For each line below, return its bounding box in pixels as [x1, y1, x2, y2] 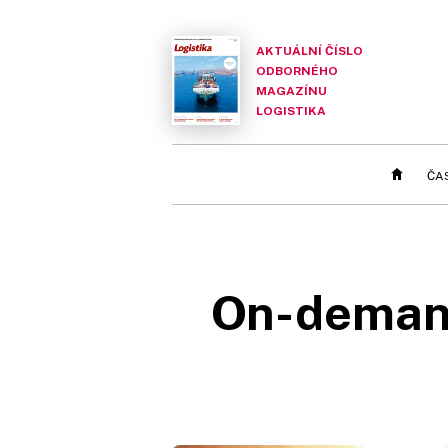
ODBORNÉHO [256, 63, 338, 78]
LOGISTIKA [256, 103, 326, 118]
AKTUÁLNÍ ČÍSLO [256, 43, 363, 58]
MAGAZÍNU [256, 83, 327, 98]
